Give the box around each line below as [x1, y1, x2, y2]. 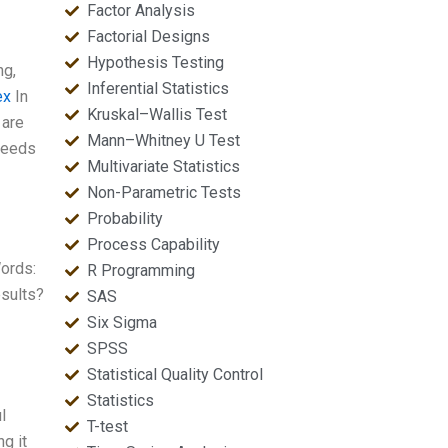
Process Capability [87, 235, 221, 254]
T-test [87, 417, 129, 436]
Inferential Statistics [87, 79, 230, 98]
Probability [87, 209, 164, 228]
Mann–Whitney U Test [87, 131, 241, 150]
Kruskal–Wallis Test [87, 105, 228, 124]
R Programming [87, 261, 196, 280]
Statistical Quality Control [87, 365, 264, 384]
